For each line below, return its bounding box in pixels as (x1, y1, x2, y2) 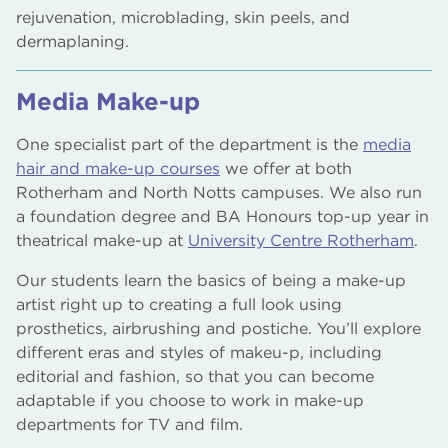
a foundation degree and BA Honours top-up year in (16, 207, 429, 226)
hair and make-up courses (16, 159, 220, 178)
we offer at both (220, 159, 352, 178)
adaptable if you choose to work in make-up (16, 391, 364, 410)
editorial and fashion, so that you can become (16, 367, 374, 386)
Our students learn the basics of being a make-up (16, 271, 406, 290)
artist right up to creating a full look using (16, 295, 342, 314)
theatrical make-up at (16, 231, 188, 250)
